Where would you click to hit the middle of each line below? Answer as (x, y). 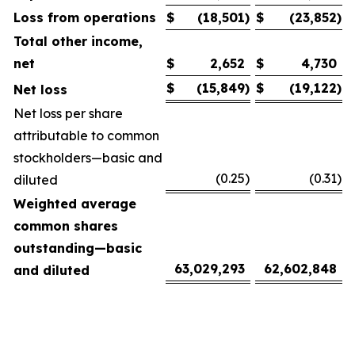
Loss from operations (85, 17)
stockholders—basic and (88, 158)
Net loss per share (68, 113)
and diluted (52, 270)
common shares (66, 226)
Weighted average (75, 204)
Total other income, (78, 41)
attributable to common (86, 136)
